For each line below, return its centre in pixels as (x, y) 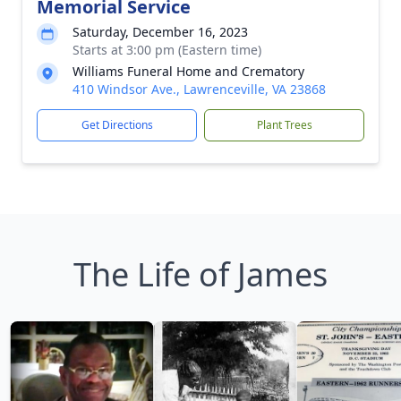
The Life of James (200, 274)
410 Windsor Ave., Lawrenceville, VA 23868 (199, 89)
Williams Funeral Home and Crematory (188, 71)
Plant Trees (284, 124)
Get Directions (117, 124)
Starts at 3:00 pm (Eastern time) (167, 49)
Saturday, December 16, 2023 (160, 31)
